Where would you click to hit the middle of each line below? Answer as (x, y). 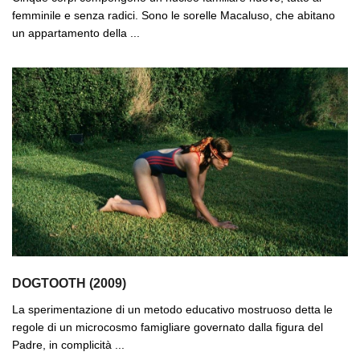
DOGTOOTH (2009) (69, 283)
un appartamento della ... (76, 33)
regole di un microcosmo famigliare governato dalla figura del (168, 327)
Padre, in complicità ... (68, 344)
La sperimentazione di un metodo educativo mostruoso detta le (172, 309)
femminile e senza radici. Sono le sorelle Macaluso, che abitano (174, 16)
